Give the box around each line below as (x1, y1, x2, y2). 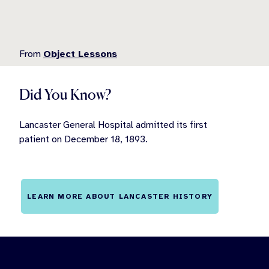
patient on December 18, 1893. (19, 133, 148, 145)
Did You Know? (19, 85, 111, 103)
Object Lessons (43, 47, 117, 60)
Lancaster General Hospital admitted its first (19, 118, 207, 131)
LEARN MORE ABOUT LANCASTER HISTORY (27, 192, 213, 201)
